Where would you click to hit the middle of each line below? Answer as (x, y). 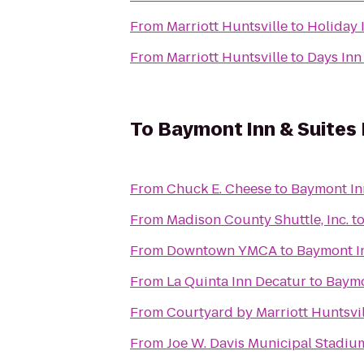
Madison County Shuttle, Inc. (258, 220)
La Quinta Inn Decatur (236, 282)
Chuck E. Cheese (219, 189)
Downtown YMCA (222, 251)
